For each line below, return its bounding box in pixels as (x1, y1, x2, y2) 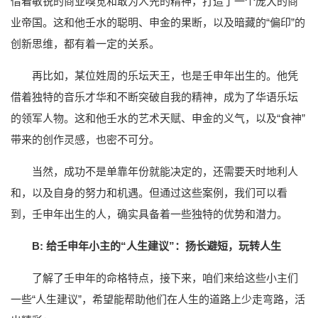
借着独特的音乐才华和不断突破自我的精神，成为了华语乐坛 (11, 91, 298, 104)
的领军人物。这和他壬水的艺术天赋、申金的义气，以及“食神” (11, 112, 305, 125)
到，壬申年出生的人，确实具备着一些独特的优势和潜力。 (11, 208, 287, 221)
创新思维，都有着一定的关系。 (11, 38, 160, 50)
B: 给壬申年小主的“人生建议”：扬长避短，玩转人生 (32, 240, 281, 253)
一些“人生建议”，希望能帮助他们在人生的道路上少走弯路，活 (11, 293, 305, 306)
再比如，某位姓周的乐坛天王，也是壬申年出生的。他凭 (32, 70, 298, 82)
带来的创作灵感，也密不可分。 (11, 133, 160, 146)
